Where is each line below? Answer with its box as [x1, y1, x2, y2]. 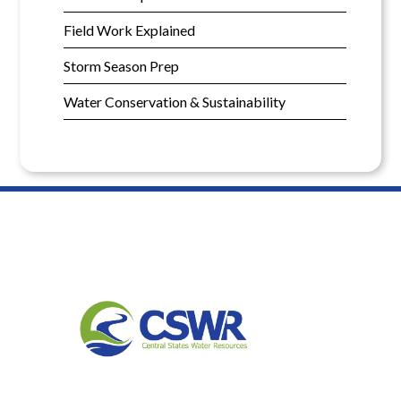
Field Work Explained [63, 21, 195, 39]
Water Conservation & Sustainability [63, 93, 286, 111]
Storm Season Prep [63, 57, 179, 75]
